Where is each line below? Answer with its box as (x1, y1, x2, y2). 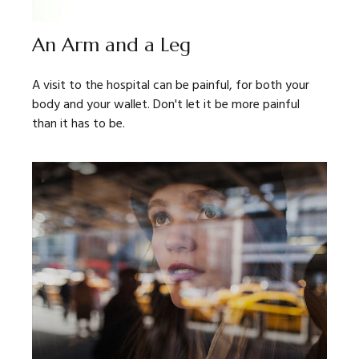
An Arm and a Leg (32, 33, 191, 58)
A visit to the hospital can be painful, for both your (32, 75, 309, 97)
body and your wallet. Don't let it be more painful (32, 95, 300, 116)
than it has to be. (32, 114, 125, 135)
